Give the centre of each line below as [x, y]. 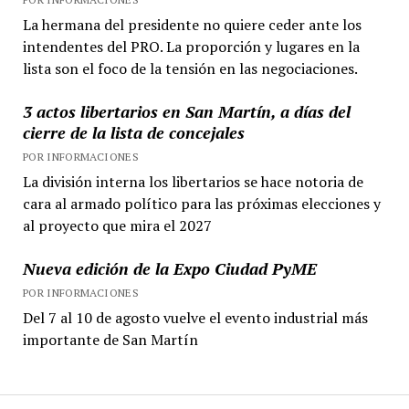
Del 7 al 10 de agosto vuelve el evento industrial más [195, 317]
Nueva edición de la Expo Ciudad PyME [169, 268]
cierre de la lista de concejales [133, 132]
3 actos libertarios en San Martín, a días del [186, 111]
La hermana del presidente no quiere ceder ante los [192, 24]
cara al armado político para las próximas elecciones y [201, 203]
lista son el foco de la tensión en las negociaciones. [190, 68]
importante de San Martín [110, 339]
